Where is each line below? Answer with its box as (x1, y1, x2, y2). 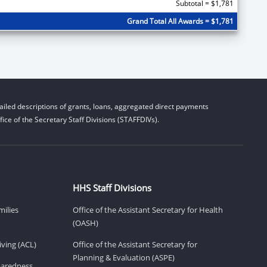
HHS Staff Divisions (73, 181, 151, 194)
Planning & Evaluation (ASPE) (73, 252, 175, 263)
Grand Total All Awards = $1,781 (126, 15, 234, 26)
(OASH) (73, 217, 98, 228)
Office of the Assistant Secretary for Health (73, 204, 223, 215)
